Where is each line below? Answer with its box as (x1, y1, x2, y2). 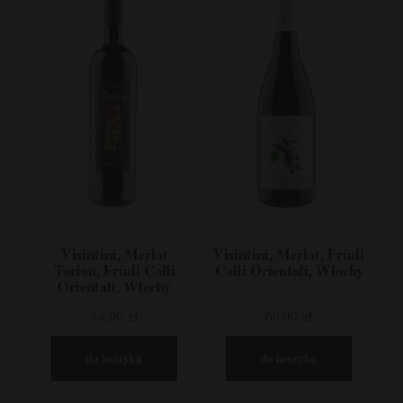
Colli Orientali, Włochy (214, 259, 363, 282)
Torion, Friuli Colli (53, 259, 175, 282)
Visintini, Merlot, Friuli (213, 243, 364, 265)
